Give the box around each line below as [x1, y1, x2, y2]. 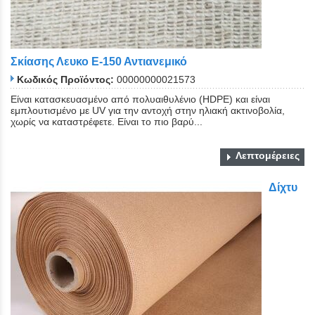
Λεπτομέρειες [236, 149, 300, 161]
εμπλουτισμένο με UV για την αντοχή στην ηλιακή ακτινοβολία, [11, 104, 285, 116]
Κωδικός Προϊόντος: [17, 73, 114, 85]
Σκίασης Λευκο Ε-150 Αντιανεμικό [11, 56, 187, 68]
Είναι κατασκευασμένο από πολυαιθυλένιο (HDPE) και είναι [11, 93, 270, 105]
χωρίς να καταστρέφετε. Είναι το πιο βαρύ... [11, 115, 202, 127]
